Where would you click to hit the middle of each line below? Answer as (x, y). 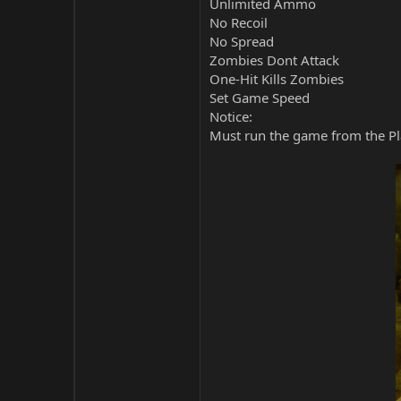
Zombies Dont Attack (274, 60)
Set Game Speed (260, 98)
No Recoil (239, 22)
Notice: (231, 116)
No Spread (242, 41)
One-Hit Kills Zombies (277, 79)
